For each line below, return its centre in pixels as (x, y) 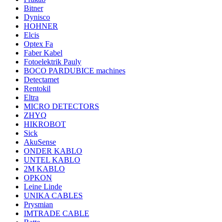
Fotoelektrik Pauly (53, 61)
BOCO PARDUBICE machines (75, 70)
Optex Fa (38, 44)
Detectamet (41, 79)
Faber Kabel (43, 53)
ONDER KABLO (53, 151)
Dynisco (37, 17)
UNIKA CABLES (53, 195)
